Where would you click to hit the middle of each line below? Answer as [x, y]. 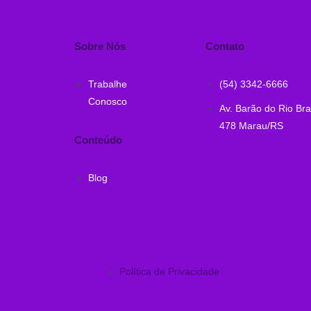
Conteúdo [98, 140]
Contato [225, 46]
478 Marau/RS [251, 125]
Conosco [107, 101]
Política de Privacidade [169, 271]
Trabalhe [107, 84]
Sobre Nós [100, 46]
